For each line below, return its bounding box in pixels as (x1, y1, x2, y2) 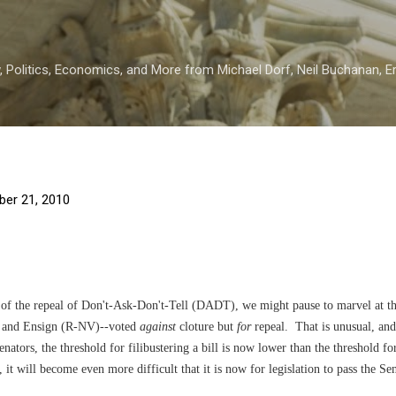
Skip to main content (138, 14, 258, 30)
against (140, 319, 176, 333)
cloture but (176, 319, 237, 333)
